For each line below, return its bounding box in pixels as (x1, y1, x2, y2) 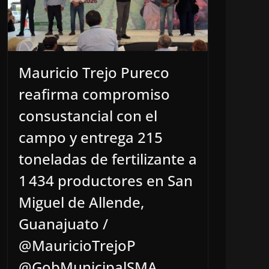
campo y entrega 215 (19, 127, 163, 148)
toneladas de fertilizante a (19, 149, 197, 169)
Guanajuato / (19, 214, 108, 234)
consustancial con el (19, 106, 157, 126)
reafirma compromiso (19, 84, 170, 104)
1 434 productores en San (19, 171, 193, 191)
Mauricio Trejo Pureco (19, 62, 169, 83)
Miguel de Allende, (19, 192, 144, 213)
